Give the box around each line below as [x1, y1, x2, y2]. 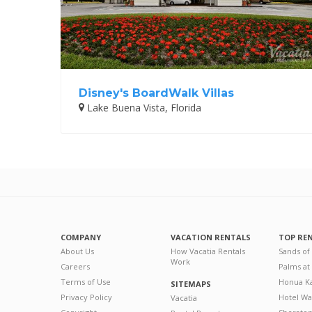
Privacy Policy [61, 291, 112, 302]
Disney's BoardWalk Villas [79, 86, 234, 100]
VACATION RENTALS [170, 231, 251, 242]
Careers [61, 260, 90, 272]
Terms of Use [61, 276, 111, 287]
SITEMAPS [170, 278, 211, 289]
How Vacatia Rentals [170, 245, 245, 256]
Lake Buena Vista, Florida [84, 100, 201, 114]
